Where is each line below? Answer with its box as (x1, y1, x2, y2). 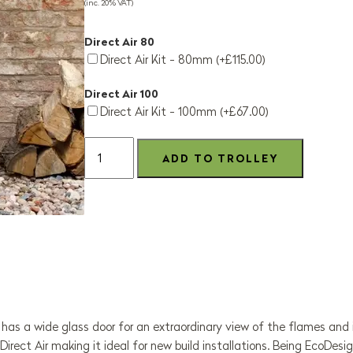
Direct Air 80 (84, 35, 154, 50)
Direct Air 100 (84, 87, 158, 102)
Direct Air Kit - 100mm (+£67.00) (100, 104, 269, 120)
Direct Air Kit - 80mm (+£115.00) (100, 52, 266, 68)
